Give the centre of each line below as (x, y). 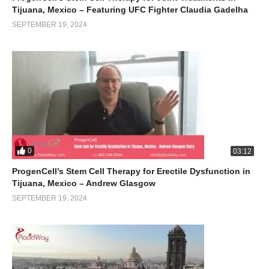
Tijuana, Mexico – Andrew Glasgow (84, 183)
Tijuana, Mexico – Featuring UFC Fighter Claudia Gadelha (130, 9)
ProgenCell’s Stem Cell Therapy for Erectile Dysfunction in (131, 171)
